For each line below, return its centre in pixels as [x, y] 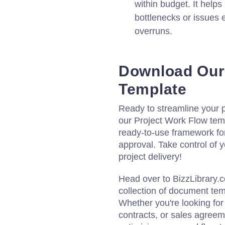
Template [153, 89]
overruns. [153, 31]
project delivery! [150, 157]
